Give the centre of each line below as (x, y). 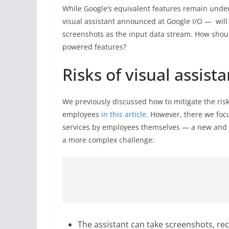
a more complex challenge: (108, 140)
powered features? (94, 47)
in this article (124, 114)
